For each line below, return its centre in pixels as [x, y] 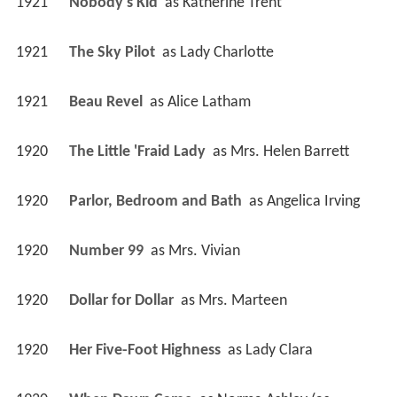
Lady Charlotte [226, 52]
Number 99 [108, 251]
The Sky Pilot [113, 52]
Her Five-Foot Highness [146, 350]
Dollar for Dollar [123, 300]
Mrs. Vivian [204, 251]
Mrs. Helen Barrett [289, 152]
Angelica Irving [313, 201]
